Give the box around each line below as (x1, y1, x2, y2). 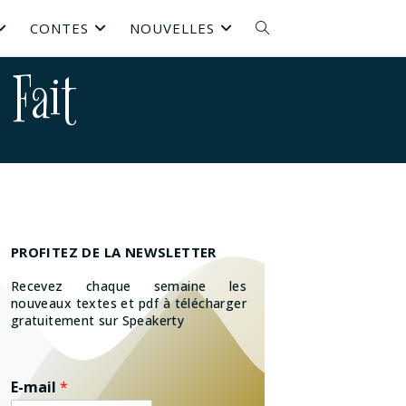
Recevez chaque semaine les (10, 277, 246, 295)
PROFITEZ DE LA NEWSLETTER (10, 243, 217, 261)
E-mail (10, 377, 60, 397)
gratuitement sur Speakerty (10, 312, 185, 329)
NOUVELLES (130, 19, 215, 37)
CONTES (30, 19, 89, 37)
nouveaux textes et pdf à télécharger (10, 295, 246, 312)
